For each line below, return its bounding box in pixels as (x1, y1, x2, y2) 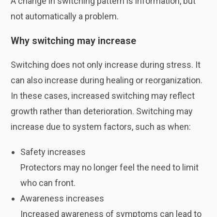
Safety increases (20, 147, 86, 157)
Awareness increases (20, 193, 105, 203)
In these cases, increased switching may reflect (11, 91, 195, 101)
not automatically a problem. (11, 11, 119, 21)
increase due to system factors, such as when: (11, 122, 191, 132)
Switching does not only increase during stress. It (11, 60, 201, 70)
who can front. (20, 178, 76, 188)
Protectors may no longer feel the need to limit (20, 162, 199, 172)
